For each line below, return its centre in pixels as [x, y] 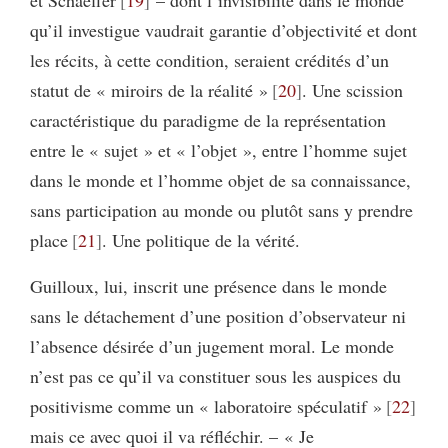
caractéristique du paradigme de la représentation [208, 120]
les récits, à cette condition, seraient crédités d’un [209, 60]
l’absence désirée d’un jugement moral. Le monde [212, 346]
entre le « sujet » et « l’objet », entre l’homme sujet [218, 150]
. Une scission [352, 90]
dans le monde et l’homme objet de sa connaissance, [220, 180]
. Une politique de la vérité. [200, 240]
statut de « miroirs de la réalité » [149, 90]
